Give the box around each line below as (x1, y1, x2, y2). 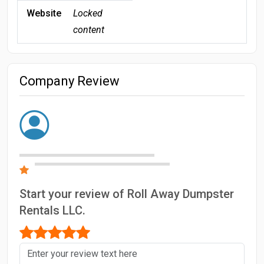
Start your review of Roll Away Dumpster (19, 186, 234, 201)
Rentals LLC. (19, 203, 85, 217)
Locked (72, 7, 103, 19)
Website (27, 7, 61, 19)
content (72, 24, 104, 35)
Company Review (19, 73, 120, 88)
